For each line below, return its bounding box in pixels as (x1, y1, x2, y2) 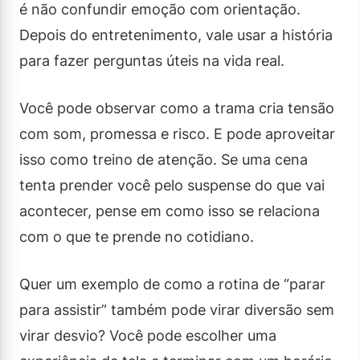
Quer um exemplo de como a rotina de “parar (19, 275, 325, 292)
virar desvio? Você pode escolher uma (19, 326, 276, 344)
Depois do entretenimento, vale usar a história (19, 26, 333, 43)
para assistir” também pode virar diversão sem (19, 301, 334, 318)
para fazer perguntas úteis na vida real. (19, 51, 284, 69)
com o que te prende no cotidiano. (19, 227, 254, 245)
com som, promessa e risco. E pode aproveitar (19, 125, 335, 142)
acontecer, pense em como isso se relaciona (19, 202, 320, 219)
